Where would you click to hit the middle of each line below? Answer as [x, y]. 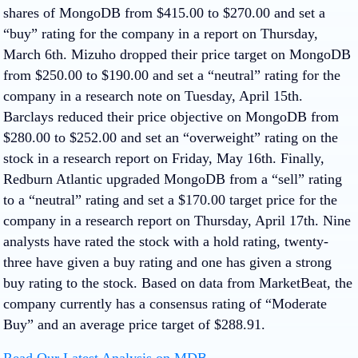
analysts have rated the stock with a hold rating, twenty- [166, 241]
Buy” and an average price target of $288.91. [134, 324]
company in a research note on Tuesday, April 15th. [153, 95]
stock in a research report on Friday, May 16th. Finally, [164, 158]
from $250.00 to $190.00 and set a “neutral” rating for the [172, 75]
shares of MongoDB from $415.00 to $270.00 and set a [164, 12]
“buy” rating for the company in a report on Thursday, [161, 33]
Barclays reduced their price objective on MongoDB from [171, 116]
